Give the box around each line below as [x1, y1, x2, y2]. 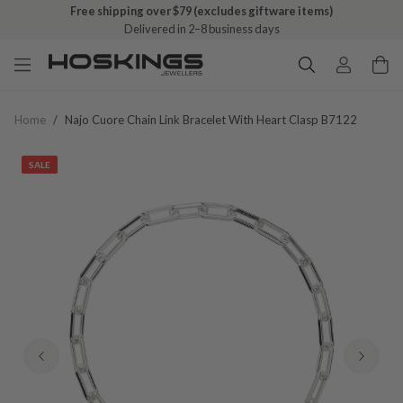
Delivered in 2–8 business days [123, 22, 280, 36]
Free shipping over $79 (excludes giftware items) [70, 4, 333, 18]
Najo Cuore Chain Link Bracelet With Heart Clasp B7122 [65, 112, 357, 127]
